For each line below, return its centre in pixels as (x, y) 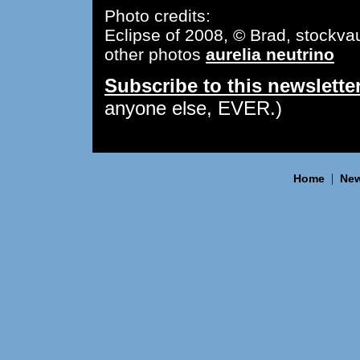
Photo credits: (157, 16)
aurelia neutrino (270, 55)
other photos (155, 55)
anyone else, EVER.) (193, 108)
